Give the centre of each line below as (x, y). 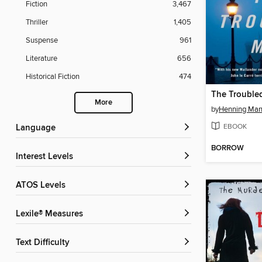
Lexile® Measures (52, 214)
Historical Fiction (53, 77)
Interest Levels (46, 157)
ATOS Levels (43, 186)
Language (38, 128)
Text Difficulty (45, 243)
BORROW (227, 149)
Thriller (37, 23)
